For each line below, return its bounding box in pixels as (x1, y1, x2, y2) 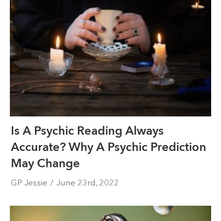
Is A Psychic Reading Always (11, 122, 164, 139)
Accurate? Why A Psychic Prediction (11, 139, 207, 155)
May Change (11, 155, 80, 172)
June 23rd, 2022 (56, 177, 119, 187)
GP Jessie (11, 177, 48, 187)
